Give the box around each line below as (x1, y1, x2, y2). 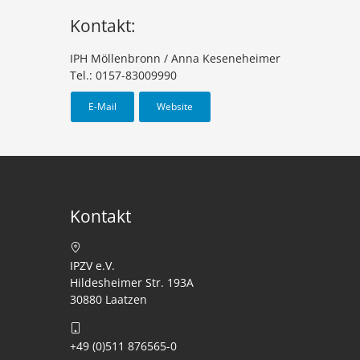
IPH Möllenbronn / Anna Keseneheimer (70, 51, 280, 66)
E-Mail (88, 100, 117, 113)
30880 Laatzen (70, 292, 147, 307)
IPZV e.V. (70, 258, 115, 273)
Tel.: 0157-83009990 (70, 67, 177, 83)
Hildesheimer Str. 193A (70, 275, 194, 290)
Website (157, 100, 193, 113)
